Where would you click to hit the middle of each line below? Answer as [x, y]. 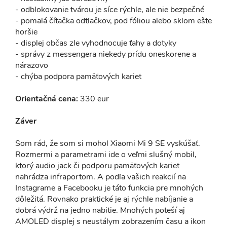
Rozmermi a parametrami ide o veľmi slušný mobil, [106, 154]
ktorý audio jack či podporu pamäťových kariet [97, 165]
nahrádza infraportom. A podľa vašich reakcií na [101, 177]
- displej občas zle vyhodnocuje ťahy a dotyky [96, 43]
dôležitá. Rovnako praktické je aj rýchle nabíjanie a [104, 199]
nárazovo [32, 65]
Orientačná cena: [47, 99]
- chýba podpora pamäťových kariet [78, 76]
